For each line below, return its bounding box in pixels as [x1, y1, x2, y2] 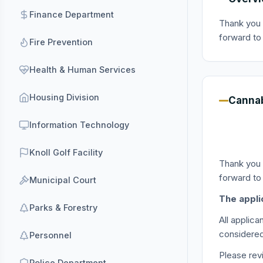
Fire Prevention [29, 37, 93, 47]
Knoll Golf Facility [29, 147, 103, 157]
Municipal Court [29, 175, 96, 185]
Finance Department [29, 9, 114, 19]
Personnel [29, 230, 72, 240]
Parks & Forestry [29, 203, 97, 213]
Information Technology [29, 120, 129, 130]
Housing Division [29, 92, 99, 102]
